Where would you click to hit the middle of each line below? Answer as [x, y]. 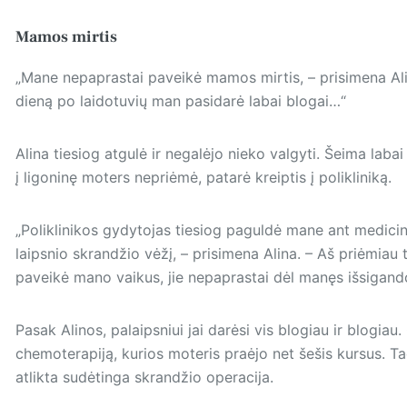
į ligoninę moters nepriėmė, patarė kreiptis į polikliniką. [203, 177]
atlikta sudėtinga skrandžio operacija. [144, 377]
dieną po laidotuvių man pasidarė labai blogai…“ [180, 100]
